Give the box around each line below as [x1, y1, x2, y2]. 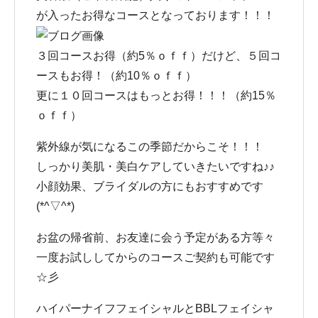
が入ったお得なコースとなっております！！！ [36, 9, 275, 21]
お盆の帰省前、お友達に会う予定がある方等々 [36, 231, 275, 243]
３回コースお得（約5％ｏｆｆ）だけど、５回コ [36, 49, 281, 62]
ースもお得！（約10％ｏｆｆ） [36, 69, 197, 82]
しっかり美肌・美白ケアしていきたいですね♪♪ [36, 160, 275, 172]
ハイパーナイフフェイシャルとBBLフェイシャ [36, 302, 274, 314]
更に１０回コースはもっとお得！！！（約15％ [36, 89, 276, 102]
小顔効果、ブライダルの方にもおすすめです [36, 180, 263, 192]
